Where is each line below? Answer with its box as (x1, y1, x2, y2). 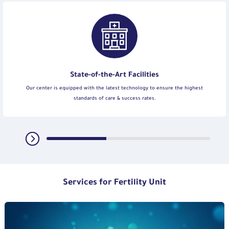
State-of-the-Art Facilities (70, 71, 159, 80)
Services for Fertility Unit (63, 178, 166, 188)
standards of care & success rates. (73, 96, 156, 102)
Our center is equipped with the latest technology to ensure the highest (26, 85, 203, 91)
